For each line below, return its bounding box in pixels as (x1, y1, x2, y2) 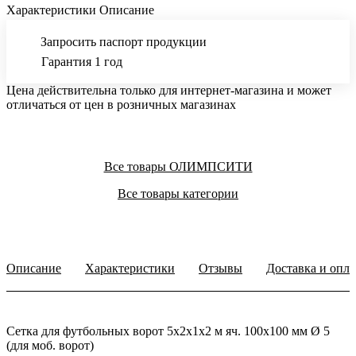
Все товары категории (118, 187, 238, 201)
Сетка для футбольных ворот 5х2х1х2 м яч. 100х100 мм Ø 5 (6, 324, 330, 339)
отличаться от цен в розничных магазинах (6, 98, 236, 112)
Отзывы (199, 261, 242, 276)
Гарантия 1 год (41, 55, 122, 69)
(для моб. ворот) (6, 339, 94, 353)
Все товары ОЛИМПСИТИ (103, 160, 253, 174)
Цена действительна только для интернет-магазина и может (6, 83, 331, 98)
